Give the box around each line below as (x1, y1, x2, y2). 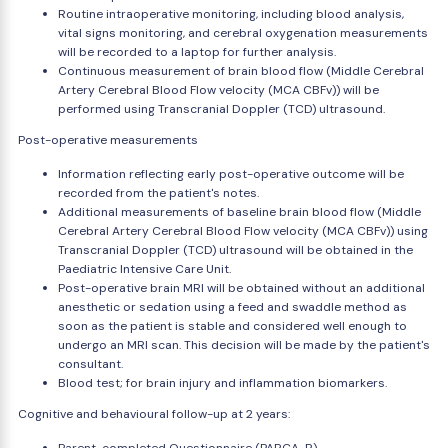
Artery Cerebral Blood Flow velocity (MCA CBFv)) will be (58, 82, 379, 98)
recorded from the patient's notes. (58, 185, 259, 201)
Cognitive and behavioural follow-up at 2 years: (18, 406, 290, 422)
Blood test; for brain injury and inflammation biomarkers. (58, 375, 387, 391)
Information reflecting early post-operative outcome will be (58, 166, 404, 182)
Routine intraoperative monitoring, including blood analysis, (58, 6, 404, 22)
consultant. (58, 356, 123, 372)
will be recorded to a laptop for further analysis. (58, 44, 336, 60)
